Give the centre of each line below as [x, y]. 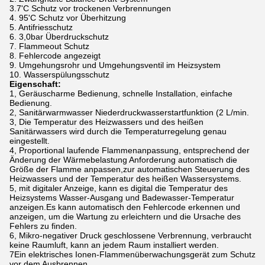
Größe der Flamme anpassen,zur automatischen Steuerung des [130, 169]
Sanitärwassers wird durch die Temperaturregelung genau [118, 131]
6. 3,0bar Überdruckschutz [59, 37]
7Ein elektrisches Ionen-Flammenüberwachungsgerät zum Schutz [132, 254]
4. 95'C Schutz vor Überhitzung [68, 18]
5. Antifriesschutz [41, 27]
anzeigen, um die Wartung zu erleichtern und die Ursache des [125, 216]
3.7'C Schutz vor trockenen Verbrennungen [90, 8]
